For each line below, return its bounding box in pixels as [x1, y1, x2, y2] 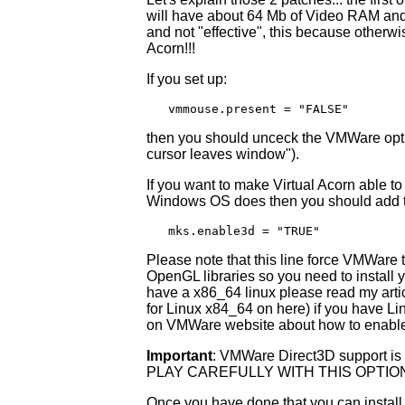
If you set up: [146, 71, 227, 88]
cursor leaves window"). [146, 146, 299, 163]
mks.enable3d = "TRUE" [146, 224, 320, 239]
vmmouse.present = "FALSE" [146, 102, 349, 117]
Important [146, 348, 212, 364]
